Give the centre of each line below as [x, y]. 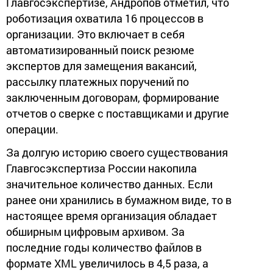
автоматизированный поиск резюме [100, 50]
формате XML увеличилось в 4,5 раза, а [107, 263]
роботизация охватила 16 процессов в [105, 18]
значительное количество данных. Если [109, 184]
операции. [32, 129]
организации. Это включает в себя [95, 34]
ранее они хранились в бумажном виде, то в [119, 200]
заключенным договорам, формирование [113, 97]
